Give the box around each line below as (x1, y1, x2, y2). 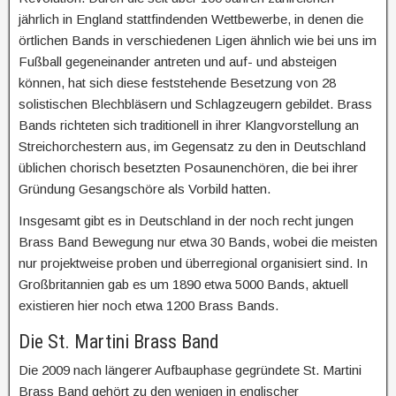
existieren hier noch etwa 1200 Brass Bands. (19, 298, 282, 314)
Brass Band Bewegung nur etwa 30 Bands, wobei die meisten (19, 234, 377, 250)
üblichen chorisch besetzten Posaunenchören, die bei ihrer (19, 160, 358, 176)
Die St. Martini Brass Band (19, 331, 219, 354)
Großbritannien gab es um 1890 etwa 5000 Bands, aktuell (19, 277, 348, 293)
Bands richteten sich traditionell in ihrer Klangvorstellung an (19, 118, 359, 133)
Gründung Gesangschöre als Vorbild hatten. (19, 181, 270, 197)
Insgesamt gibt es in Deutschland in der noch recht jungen (19, 213, 354, 229)
